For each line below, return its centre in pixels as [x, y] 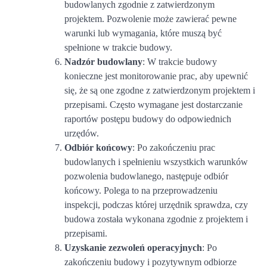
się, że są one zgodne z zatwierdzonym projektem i [160, 90]
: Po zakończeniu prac [174, 147]
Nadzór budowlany [103, 61]
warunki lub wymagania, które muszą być [143, 33]
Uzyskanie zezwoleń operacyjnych [133, 247]
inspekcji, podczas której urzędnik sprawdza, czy [156, 204]
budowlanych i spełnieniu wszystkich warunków [156, 162]
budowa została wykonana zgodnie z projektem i [156, 219]
